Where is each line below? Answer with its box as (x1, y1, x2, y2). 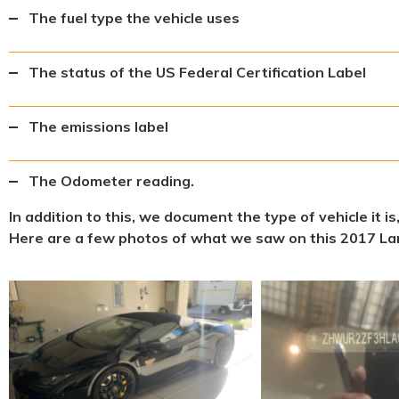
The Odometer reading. (28, 172, 194, 190)
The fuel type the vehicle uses (28, 9, 240, 27)
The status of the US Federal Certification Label (28, 63, 366, 81)
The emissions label (28, 118, 168, 135)
